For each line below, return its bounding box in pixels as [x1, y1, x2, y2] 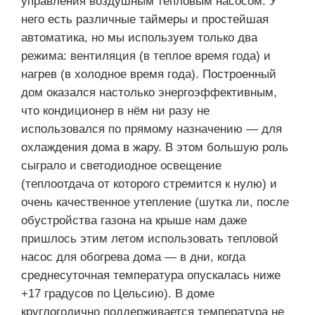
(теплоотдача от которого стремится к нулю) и [21, 177, 277, 191]
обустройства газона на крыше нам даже [21, 214, 247, 228]
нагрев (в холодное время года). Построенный [21, 67, 276, 82]
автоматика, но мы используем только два [21, 31, 257, 45]
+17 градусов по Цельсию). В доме [21, 287, 214, 301]
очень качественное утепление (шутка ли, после [21, 195, 289, 210]
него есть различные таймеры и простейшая [21, 13, 269, 27]
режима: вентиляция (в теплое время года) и [21, 49, 271, 63]
